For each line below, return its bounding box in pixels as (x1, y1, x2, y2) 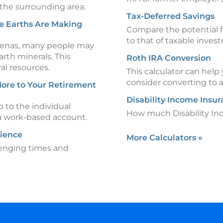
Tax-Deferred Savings (126, 11, 215, 21)
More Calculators (126, 133, 198, 142)
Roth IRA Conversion (126, 53, 211, 63)
